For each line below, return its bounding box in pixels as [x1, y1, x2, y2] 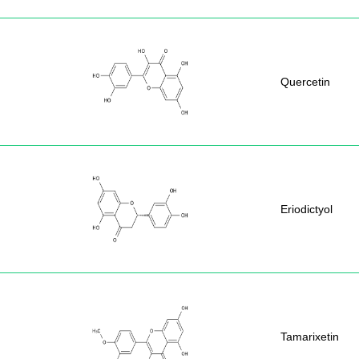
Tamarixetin [280, 330, 339, 343]
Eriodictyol [280, 203, 333, 216]
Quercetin [280, 75, 330, 88]
